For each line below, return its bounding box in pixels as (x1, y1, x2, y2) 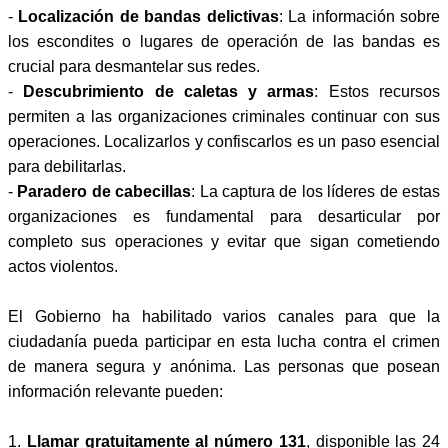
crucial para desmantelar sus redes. (8, 57, 260, 75)
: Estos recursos (314, 82, 441, 100)
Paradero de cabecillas (17, 182, 192, 200)
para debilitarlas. (8, 157, 126, 175)
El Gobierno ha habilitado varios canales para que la (8, 307, 440, 325)
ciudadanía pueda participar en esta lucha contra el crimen (8, 332, 440, 350)
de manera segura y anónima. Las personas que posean (8, 357, 440, 375)
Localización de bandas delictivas (18, 7, 279, 25)
